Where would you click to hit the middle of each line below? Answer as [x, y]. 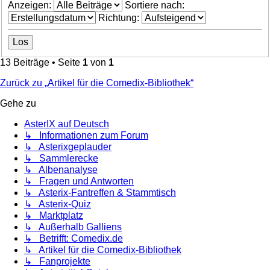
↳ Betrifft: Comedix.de [74, 239]
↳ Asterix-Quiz [58, 204]
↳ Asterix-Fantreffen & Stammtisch [100, 193]
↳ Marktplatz [54, 216]
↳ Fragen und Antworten [79, 181]
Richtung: [120, 18]
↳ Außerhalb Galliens [73, 227]
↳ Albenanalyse [61, 170]
